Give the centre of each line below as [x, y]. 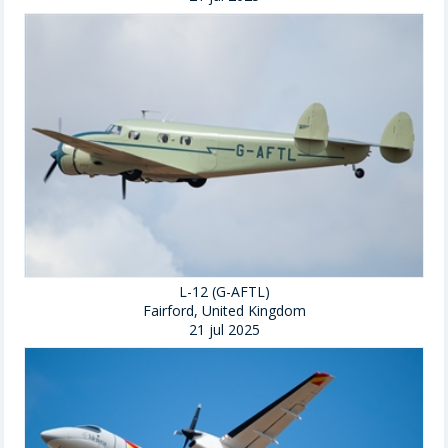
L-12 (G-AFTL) [224, 292]
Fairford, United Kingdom [224, 311]
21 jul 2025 [224, 330]
